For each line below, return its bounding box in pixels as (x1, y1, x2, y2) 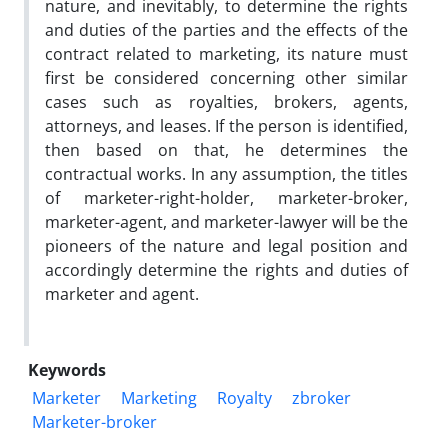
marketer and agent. (45, 282, 199, 305)
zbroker (292, 386, 351, 409)
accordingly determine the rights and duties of (45, 258, 408, 281)
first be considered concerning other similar (45, 66, 408, 89)
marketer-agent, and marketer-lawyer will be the (45, 210, 408, 233)
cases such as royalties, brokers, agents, (45, 90, 408, 113)
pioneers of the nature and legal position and (45, 234, 408, 257)
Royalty (217, 386, 272, 409)
